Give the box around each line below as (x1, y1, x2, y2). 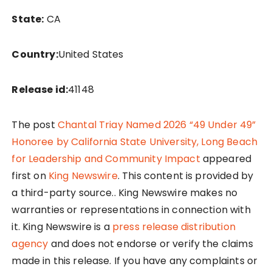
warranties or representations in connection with (12, 202, 251, 217)
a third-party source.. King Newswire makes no (12, 185, 238, 200)
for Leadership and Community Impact (12, 151, 200, 166)
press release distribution (112, 219, 236, 234)
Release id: (12, 82, 69, 97)
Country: (12, 47, 58, 61)
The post (12, 117, 58, 132)
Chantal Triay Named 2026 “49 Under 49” (57, 117, 256, 132)
